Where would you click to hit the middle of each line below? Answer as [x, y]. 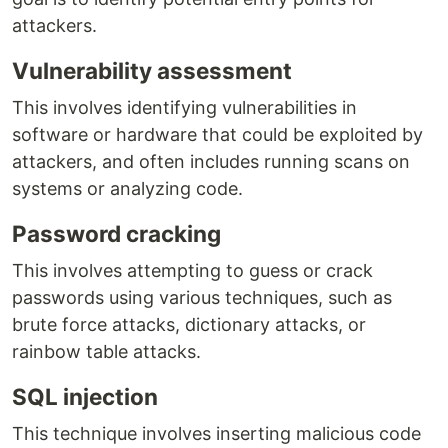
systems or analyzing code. [127, 189]
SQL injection [85, 397]
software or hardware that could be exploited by [217, 135]
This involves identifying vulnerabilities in [184, 108]
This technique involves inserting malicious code [216, 434]
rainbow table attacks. [106, 352]
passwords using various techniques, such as [202, 298]
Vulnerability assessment [152, 71]
